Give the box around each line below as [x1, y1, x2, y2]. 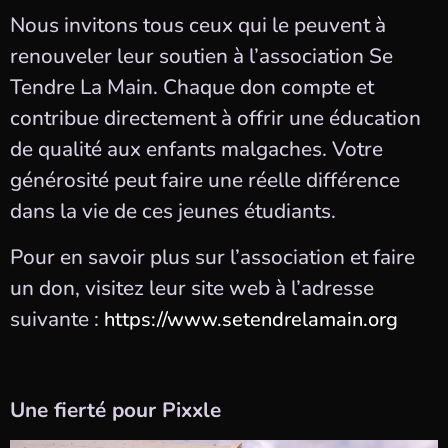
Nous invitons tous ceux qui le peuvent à [10, 11, 386, 40]
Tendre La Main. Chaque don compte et [10, 73, 374, 102]
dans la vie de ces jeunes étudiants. [10, 197, 336, 226]
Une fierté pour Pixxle [10, 395, 221, 424]
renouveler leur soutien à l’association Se [10, 42, 393, 71]
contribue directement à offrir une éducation [10, 104, 421, 133]
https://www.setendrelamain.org [104, 305, 398, 333]
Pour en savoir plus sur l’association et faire [10, 242, 415, 271]
